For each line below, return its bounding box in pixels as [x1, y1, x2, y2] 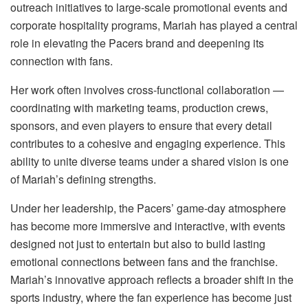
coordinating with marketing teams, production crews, [10, 99, 268, 115]
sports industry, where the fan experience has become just [10, 289, 291, 305]
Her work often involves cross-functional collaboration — [10, 81, 284, 98]
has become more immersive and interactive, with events [10, 217, 285, 234]
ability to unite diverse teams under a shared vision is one [10, 153, 289, 169]
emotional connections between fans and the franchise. [10, 253, 278, 269]
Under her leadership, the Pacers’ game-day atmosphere [10, 199, 286, 216]
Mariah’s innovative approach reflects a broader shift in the [10, 271, 294, 287]
